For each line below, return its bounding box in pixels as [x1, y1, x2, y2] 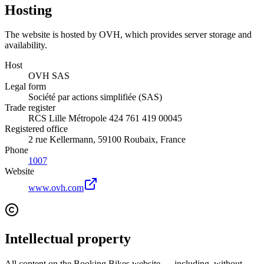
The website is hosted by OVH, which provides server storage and [5, 29, 252, 40]
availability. [5, 40, 47, 51]
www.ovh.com [28, 183, 84, 193]
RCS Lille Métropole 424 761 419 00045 [28, 113, 182, 124]
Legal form [5, 81, 46, 92]
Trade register [5, 103, 55, 113]
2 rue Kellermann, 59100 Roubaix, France [28, 134, 186, 145]
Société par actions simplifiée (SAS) [28, 92, 162, 103]
